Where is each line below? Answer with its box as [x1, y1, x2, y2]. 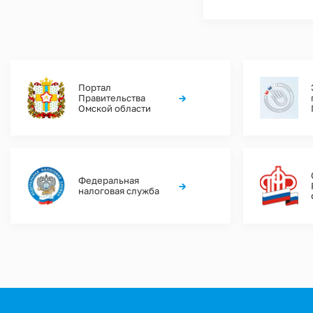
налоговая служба [78, 186, 160, 196]
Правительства [78, 92, 146, 103]
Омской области [78, 103, 152, 114]
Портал [78, 82, 112, 93]
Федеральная [78, 175, 140, 186]
